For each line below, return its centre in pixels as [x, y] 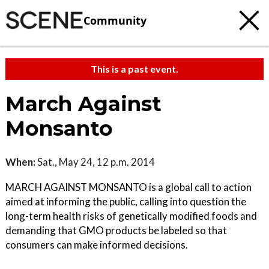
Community [115, 20]
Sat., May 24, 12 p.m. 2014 [95, 162]
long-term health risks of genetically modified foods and [131, 216]
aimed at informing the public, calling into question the [126, 201]
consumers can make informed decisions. [97, 245]
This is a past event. [134, 69]
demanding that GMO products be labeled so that [116, 230]
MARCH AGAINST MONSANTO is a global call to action [128, 187]
